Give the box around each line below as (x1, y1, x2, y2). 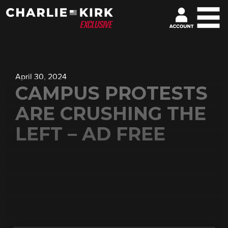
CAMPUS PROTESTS (15, 82, 208, 104)
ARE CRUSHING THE (15, 102, 206, 125)
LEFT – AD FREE (15, 123, 165, 145)
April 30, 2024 (15, 73, 67, 81)
